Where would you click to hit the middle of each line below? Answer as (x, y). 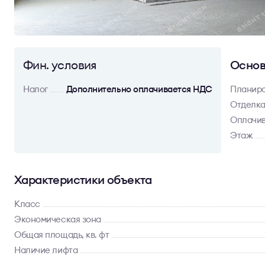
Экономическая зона (58, 219)
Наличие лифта (46, 250)
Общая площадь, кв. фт (62, 235)
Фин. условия (60, 65)
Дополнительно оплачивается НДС (139, 89)
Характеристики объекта (83, 180)
